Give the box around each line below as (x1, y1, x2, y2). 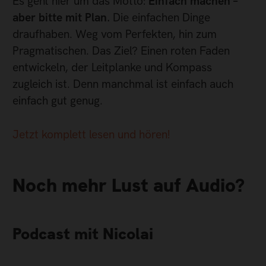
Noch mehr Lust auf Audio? (12, 173, 245, 198)
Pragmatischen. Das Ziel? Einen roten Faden (12, 43, 230, 59)
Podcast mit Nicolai (12, 223, 153, 245)
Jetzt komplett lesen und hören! (12, 126, 170, 142)
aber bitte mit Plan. (12, 10, 110, 26)
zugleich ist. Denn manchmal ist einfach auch (12, 77, 233, 92)
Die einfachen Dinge (110, 10, 210, 26)
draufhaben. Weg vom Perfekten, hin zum (12, 27, 217, 42)
